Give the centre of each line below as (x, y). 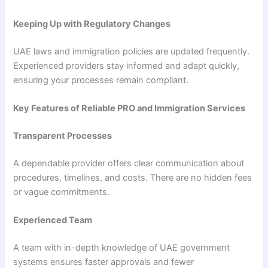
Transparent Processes (63, 135)
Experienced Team (53, 220)
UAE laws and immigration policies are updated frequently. (132, 51)
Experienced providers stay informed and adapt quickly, (127, 66)
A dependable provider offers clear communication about (129, 163)
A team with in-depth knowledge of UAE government (122, 247)
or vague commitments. (62, 192)
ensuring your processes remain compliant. (101, 80)
